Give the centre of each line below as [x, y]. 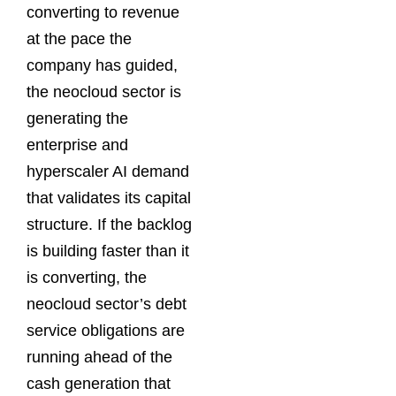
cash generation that [99, 383]
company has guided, [102, 65]
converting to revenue [103, 12]
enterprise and [77, 145]
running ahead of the [99, 357]
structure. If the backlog [109, 224]
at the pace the [79, 38]
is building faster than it [108, 251]
